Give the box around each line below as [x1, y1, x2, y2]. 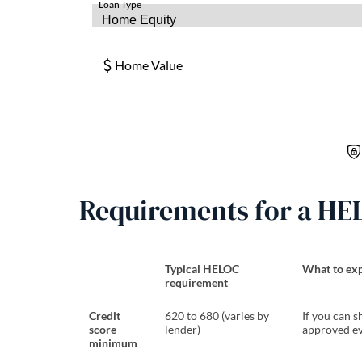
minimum [89, 336, 137, 350]
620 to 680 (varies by [165, 309, 269, 322]
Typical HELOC [165, 262, 239, 276]
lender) [165, 322, 200, 336]
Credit [89, 309, 120, 322]
